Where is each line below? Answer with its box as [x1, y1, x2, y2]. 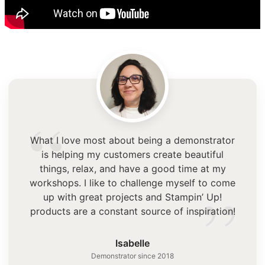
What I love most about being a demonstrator [30, 134, 235, 146]
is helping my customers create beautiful [41, 148, 224, 160]
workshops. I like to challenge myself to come [30, 176, 235, 189]
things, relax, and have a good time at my [39, 162, 226, 174]
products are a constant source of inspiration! [30, 205, 235, 217]
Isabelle [115, 237, 150, 249]
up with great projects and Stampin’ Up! [43, 190, 222, 203]
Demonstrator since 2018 [91, 251, 174, 260]
